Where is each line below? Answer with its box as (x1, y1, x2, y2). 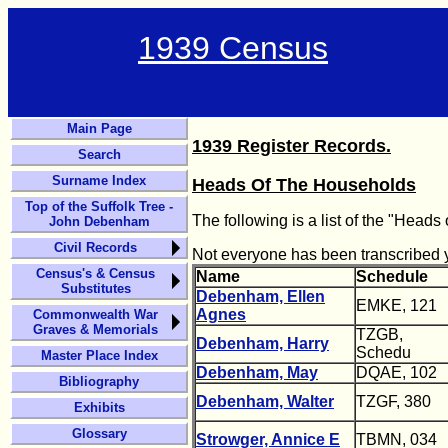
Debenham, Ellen (196, 288, 325, 305)
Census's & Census (36, 266, 155, 281)
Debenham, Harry (196, 335, 329, 352)
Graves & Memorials (33, 322, 158, 337)
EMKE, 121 (356, 297, 437, 314)
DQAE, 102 (356, 364, 437, 381)
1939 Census (138, 30, 328, 66)
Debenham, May (196, 364, 318, 381)
